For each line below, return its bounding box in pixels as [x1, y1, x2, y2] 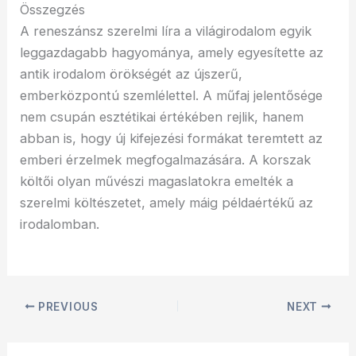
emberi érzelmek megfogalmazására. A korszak [20, 151, 311, 168]
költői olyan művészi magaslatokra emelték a [20, 172, 294, 189]
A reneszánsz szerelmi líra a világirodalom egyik [20, 22, 312, 39]
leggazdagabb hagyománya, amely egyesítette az [20, 44, 324, 60]
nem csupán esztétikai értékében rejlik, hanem [20, 108, 304, 125]
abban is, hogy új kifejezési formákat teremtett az [20, 130, 323, 146]
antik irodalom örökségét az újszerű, [20, 65, 243, 82]
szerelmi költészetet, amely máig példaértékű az [20, 194, 314, 211]
